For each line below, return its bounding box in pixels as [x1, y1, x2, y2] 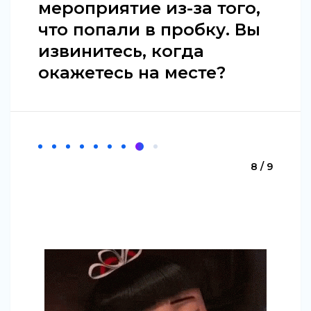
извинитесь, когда [38, 40, 204, 61]
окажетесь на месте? [38, 62, 226, 83]
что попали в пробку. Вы [38, 19, 260, 40]
